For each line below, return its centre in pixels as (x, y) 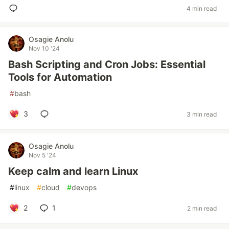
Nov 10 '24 (44, 48)
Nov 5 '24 (42, 155)
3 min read (202, 114)
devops (84, 187)
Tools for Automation (60, 77)
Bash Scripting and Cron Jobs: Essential (107, 64)
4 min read (202, 8)
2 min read (202, 208)
